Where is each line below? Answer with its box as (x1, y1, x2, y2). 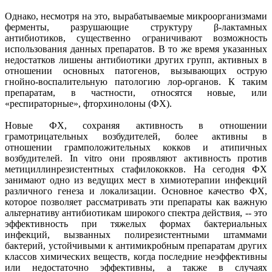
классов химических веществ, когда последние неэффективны (5, 251, 267, 262)
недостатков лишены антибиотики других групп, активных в (5, 54, 267, 65)
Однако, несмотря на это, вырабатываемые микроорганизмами (5, 10, 267, 21)
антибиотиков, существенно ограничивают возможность (5, 32, 267, 43)
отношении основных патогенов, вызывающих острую (5, 65, 267, 76)
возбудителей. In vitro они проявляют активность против (5, 152, 267, 163)
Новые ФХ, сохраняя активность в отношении (5, 120, 267, 131)
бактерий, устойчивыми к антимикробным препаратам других (5, 240, 267, 251)
